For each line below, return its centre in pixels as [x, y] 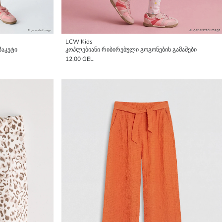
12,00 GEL [80, 59]
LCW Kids [79, 42]
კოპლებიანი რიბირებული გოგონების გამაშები [131, 50]
